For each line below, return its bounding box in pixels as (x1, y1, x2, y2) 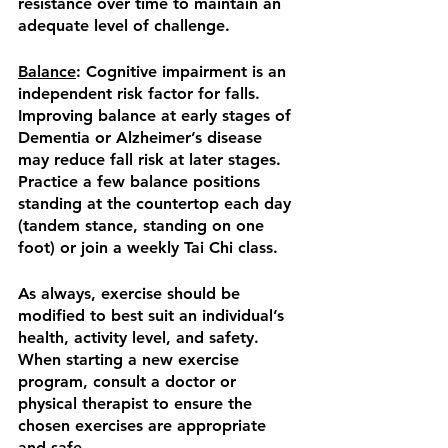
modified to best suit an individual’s (18, 306, 289, 326)
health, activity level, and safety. (18, 328, 269, 348)
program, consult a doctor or (18, 372, 241, 392)
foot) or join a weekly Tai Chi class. (18, 238, 283, 258)
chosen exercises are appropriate (18, 416, 271, 436)
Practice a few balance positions (18, 172, 265, 192)
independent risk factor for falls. (18, 84, 270, 104)
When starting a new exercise (18, 350, 244, 370)
